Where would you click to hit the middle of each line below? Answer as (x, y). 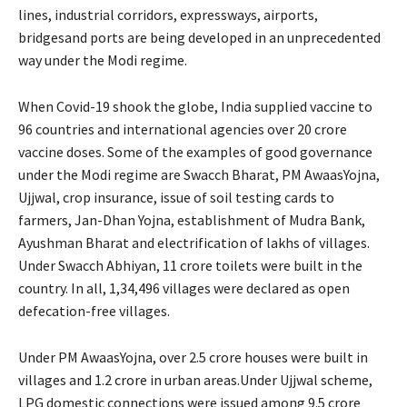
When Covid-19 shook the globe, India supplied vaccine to (195, 106)
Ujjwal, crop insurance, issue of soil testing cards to (176, 197)
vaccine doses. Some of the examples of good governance (195, 151)
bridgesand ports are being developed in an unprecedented (199, 37)
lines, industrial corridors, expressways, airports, (168, 14)
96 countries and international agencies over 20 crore (183, 129)
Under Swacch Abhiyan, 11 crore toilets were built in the (190, 265)
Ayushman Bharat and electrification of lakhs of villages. (194, 242)
